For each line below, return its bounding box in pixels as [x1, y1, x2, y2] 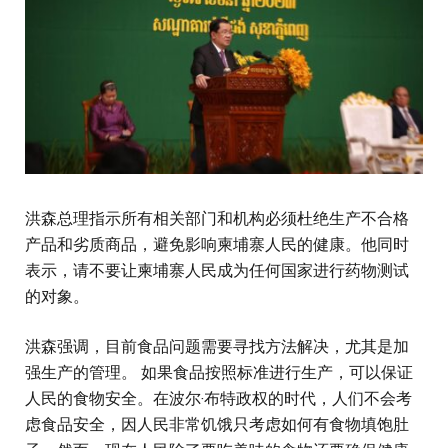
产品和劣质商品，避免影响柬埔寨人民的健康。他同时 [25, 235, 409, 255]
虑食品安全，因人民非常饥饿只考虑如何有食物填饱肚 [25, 415, 409, 435]
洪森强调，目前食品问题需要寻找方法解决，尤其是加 [25, 337, 409, 357]
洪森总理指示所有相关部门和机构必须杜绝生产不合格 [25, 209, 409, 229]
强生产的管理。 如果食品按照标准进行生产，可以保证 [25, 363, 413, 383]
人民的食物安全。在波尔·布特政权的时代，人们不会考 [25, 389, 412, 409]
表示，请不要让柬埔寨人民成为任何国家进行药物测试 [25, 261, 409, 281]
